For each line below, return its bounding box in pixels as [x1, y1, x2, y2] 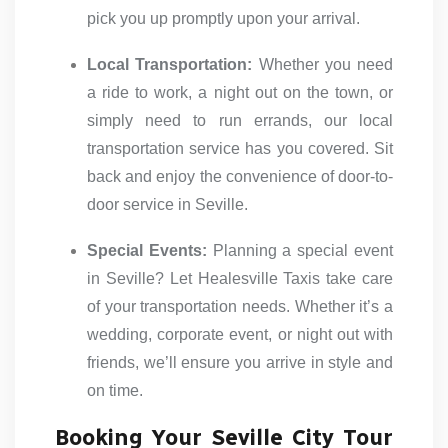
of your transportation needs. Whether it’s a [87, 298, 393, 316]
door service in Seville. [87, 196, 248, 214]
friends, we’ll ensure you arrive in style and [87, 354, 393, 372]
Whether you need [252, 56, 393, 74]
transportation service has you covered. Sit [87, 140, 393, 158]
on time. [87, 382, 143, 400]
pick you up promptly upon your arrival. [87, 10, 360, 28]
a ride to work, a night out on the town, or [87, 84, 393, 102]
